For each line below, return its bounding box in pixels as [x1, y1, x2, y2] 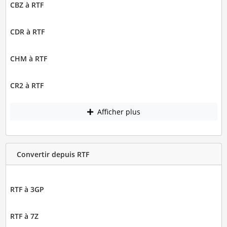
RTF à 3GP [10, 184, 44, 195]
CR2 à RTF [10, 80, 44, 90]
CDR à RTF [10, 26, 45, 36]
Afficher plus [95, 107, 140, 117]
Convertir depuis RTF [16, 149, 89, 159]
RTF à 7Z [10, 211, 39, 221]
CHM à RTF [10, 53, 47, 63]
